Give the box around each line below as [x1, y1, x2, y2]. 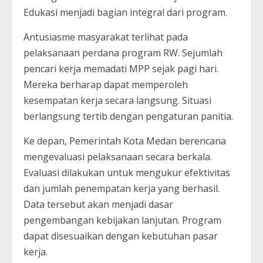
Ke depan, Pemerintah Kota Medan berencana [23, 134, 226, 147]
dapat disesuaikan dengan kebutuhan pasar [23, 229, 218, 242]
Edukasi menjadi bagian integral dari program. [23, 5, 227, 19]
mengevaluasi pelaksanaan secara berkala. [23, 150, 212, 163]
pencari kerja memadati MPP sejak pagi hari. [23, 62, 218, 75]
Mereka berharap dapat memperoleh [23, 77, 188, 91]
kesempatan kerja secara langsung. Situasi [23, 93, 211, 107]
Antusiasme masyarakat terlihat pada [23, 30, 188, 43]
